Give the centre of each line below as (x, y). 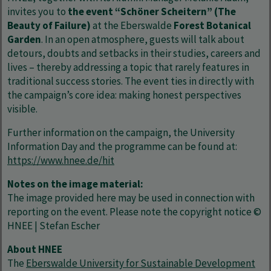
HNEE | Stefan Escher (54, 226)
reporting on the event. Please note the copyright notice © (134, 212)
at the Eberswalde (132, 25)
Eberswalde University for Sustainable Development (141, 263)
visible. (22, 109)
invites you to (38, 11)
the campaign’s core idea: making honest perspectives (124, 95)
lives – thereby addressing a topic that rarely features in (128, 67)
